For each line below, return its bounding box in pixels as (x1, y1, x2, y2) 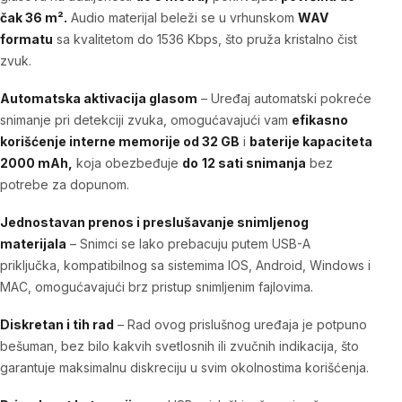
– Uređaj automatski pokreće (197, 90, 371, 106)
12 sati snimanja (202, 154, 306, 170)
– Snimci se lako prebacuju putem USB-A (66, 235, 310, 251)
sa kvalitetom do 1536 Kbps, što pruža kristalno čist (53, 31, 357, 47)
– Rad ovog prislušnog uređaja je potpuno (114, 316, 367, 332)
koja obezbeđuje (73, 154, 182, 170)
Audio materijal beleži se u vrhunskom (67, 9, 298, 25)
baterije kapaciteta (249, 133, 372, 149)
